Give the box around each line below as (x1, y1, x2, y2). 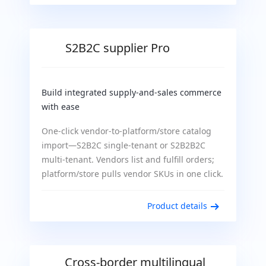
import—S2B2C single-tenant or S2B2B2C (42, 140, 205, 151)
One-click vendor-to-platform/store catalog (42, 125, 211, 137)
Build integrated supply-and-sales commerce (42, 87, 221, 98)
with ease (42, 101, 80, 112)
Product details (147, 200, 207, 211)
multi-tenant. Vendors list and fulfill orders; (42, 154, 214, 165)
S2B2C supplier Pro (65, 40, 170, 56)
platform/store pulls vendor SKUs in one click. (42, 168, 223, 179)
